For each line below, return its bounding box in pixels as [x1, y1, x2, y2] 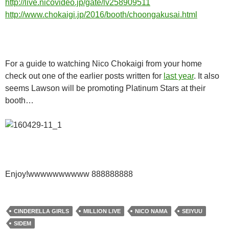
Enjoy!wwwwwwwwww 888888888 [5, 170, 133, 179]
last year [164, 72, 194, 81]
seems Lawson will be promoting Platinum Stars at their [5, 84, 205, 93]
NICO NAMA [135, 208, 168, 215]
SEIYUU [182, 208, 202, 215]
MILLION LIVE [83, 208, 121, 215]
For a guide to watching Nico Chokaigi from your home [5, 59, 202, 68]
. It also [194, 72, 219, 81]
